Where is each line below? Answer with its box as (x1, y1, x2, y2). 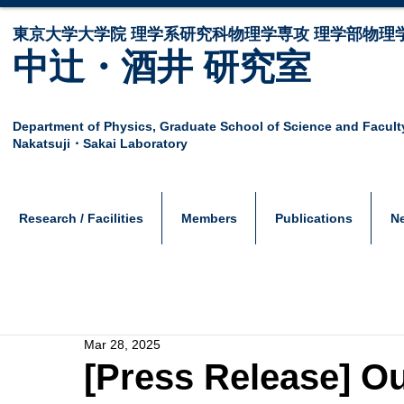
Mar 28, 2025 (84, 337, 161, 352)
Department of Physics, (13, 119, 160, 133)
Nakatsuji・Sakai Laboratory (13, 136, 188, 151)
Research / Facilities (18, 211, 143, 225)
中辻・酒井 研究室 (13, 47, 311, 87)
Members (180, 211, 237, 225)
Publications (274, 211, 353, 225)
